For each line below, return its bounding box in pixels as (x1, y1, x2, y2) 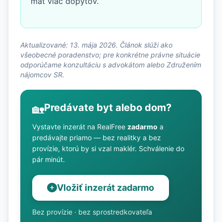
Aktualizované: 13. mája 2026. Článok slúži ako (20, 40, 172, 49)
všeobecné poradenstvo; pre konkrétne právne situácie (20, 50, 200, 59)
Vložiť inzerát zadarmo (57, 182, 154, 193)
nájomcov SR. (20, 70, 64, 79)
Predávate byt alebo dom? (44, 101, 171, 113)
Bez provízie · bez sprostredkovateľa (32, 207, 152, 216)
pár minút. (32, 155, 65, 164)
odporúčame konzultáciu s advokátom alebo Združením (20, 60, 201, 69)
